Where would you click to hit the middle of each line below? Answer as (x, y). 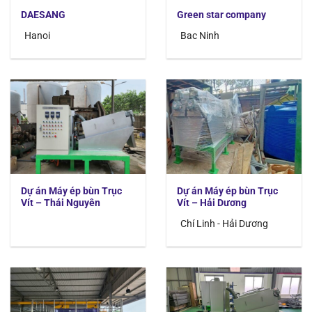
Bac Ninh (200, 36)
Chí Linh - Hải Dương (224, 224)
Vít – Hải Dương (212, 202)
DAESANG (43, 15)
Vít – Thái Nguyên (61, 202)
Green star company (221, 15)
